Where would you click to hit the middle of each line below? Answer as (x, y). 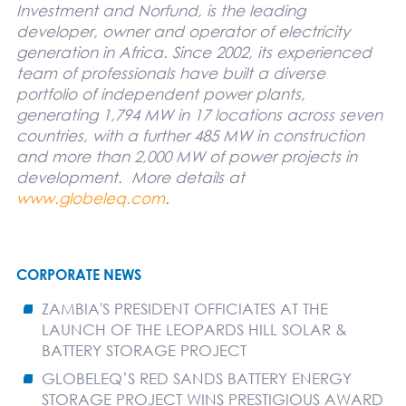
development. (73, 177)
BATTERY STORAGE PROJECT (144, 350)
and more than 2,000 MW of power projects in (186, 156)
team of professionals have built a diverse (170, 72)
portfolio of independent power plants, (160, 93)
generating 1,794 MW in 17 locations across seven (199, 114)
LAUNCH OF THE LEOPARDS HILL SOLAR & (194, 329)
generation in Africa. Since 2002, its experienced (193, 52)
